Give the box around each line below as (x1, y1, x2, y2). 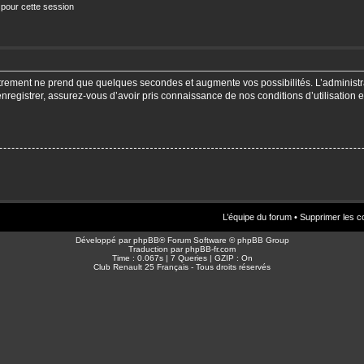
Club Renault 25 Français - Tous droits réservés (93, 262, 271, 271)
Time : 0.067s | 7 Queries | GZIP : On (111, 253, 253, 262)
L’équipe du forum (223, 211, 292, 222)
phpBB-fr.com (185, 244, 236, 253)
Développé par (75, 235, 133, 245)
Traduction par (128, 244, 185, 253)
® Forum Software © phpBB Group (158, 235, 289, 245)
